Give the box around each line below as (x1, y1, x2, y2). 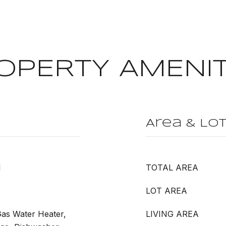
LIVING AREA (146, 209, 199, 219)
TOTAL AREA (146, 162, 198, 173)
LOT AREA (146, 186, 187, 196)
